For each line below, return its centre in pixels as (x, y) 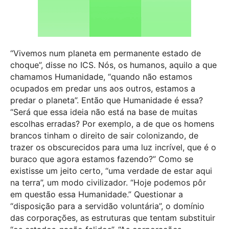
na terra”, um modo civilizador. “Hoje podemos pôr (108, 183)
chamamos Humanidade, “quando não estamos (101, 77)
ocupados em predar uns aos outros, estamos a (103, 89)
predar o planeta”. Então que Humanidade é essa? (107, 100)
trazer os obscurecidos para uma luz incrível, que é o (113, 147)
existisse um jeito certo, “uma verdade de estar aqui (111, 171)
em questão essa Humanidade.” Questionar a (97, 194)
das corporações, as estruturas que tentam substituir (113, 218)
